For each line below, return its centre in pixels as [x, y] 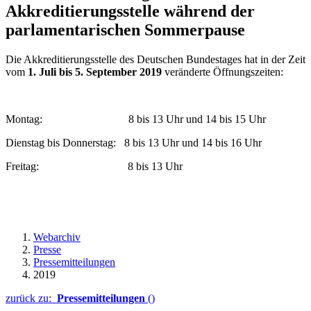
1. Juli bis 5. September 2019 [95, 72]
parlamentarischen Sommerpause [125, 30]
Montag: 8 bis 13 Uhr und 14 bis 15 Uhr [136, 119]
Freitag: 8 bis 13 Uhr [94, 166]
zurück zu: [31, 298]
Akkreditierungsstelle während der [130, 11]
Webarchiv [57, 237]
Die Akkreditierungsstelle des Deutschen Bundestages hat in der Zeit [155, 59]
